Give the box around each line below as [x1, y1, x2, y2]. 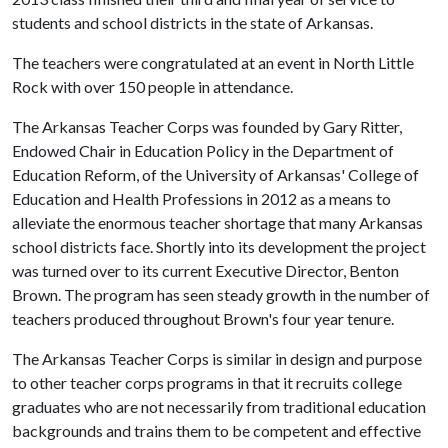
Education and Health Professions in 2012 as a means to [12, 189, 391, 208]
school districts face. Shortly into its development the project [12, 237, 426, 256]
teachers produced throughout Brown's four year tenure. [12, 309, 400, 328]
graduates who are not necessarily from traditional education [12, 397, 426, 416]
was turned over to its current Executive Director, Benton [12, 261, 399, 280]
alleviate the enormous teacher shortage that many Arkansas [12, 213, 423, 232]
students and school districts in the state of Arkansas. [12, 13, 373, 32]
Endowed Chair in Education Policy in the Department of [12, 141, 394, 160]
